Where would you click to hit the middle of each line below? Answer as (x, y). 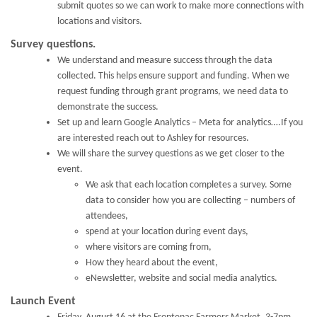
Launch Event (43, 301)
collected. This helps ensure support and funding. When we (173, 76)
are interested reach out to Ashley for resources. (153, 138)
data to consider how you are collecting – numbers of (190, 200)
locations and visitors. (100, 21)
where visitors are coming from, (149, 247)
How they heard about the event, (152, 263)
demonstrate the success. (108, 107)
